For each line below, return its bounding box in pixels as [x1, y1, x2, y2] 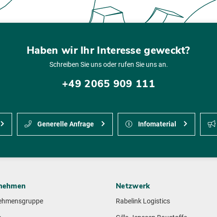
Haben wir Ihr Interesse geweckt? [27, 43, 190, 57]
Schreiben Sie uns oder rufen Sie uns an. [49, 60, 168, 69]
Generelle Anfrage [35, 120, 94, 129]
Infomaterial [136, 120, 176, 129]
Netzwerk [116, 181, 150, 191]
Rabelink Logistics [116, 197, 170, 206]
